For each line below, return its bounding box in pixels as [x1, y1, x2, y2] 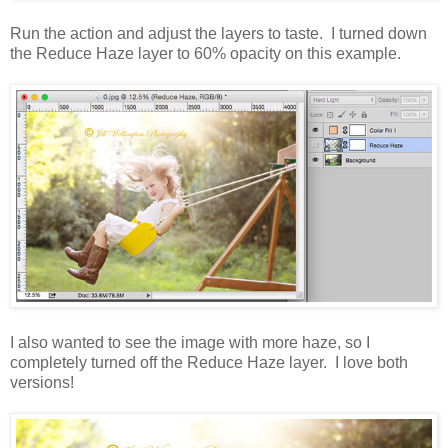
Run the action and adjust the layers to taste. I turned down [10, 24, 427, 42]
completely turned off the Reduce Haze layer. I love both [10, 354, 408, 372]
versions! [10, 374, 74, 392]
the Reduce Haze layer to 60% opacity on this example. [10, 44, 401, 62]
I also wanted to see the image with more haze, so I [10, 334, 370, 352]
